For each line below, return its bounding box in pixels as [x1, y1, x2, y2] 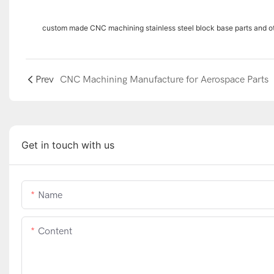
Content [38, 226, 72, 237]
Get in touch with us [21, 139, 114, 152]
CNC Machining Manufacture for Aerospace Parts [59, 73, 268, 85]
